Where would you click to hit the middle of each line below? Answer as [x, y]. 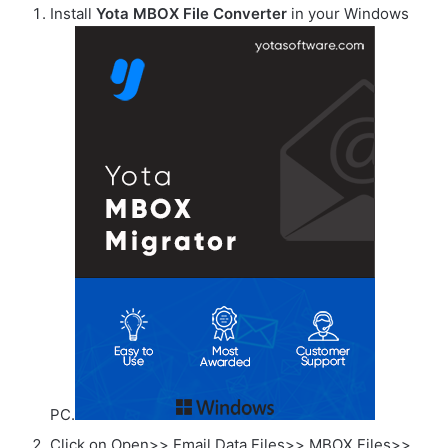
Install [73, 13]
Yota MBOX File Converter [191, 13]
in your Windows [348, 13]
